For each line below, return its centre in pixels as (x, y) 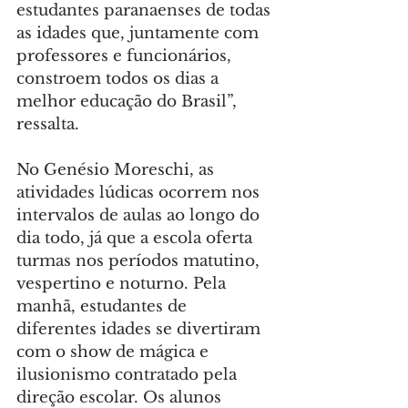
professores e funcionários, (126, 56)
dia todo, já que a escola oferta (137, 239)
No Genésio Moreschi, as (117, 170)
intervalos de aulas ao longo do (140, 216)
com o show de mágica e (115, 352)
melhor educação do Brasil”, (129, 102)
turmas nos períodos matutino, (140, 261)
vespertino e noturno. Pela (123, 284)
